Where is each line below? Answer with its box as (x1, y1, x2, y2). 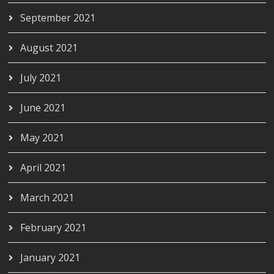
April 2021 (20, 160, 67, 174)
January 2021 (20, 250, 81, 264)
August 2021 (20, 40, 78, 54)
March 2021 (20, 190, 75, 204)
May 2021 (20, 130, 65, 144)
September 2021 (20, 10, 96, 24)
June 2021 (20, 100, 66, 114)
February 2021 (20, 220, 87, 234)
